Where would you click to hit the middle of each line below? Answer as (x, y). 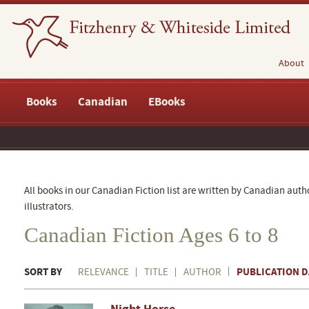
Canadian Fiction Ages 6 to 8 (151, 235)
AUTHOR (202, 272)
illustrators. (49, 207)
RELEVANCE (103, 272)
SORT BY (43, 272)
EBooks (167, 102)
